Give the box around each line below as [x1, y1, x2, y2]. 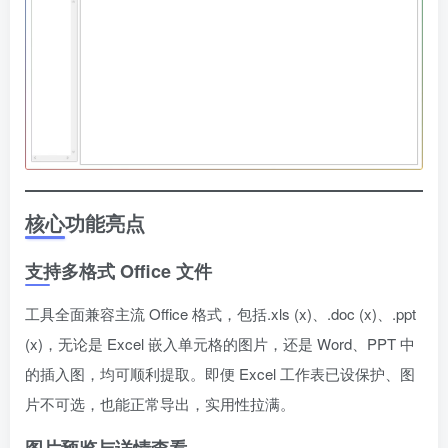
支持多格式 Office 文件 [25, 258, 212, 285]
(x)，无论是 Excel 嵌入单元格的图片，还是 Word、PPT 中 [25, 333, 415, 355]
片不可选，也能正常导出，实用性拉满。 [25, 393, 295, 415]
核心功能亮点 [25, 208, 145, 238]
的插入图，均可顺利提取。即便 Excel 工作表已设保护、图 [25, 363, 415, 385]
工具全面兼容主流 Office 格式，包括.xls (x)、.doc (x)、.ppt [25, 303, 416, 325]
